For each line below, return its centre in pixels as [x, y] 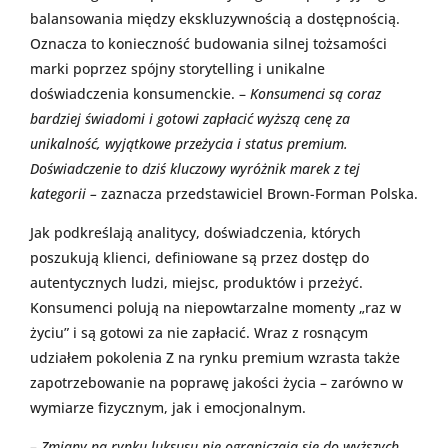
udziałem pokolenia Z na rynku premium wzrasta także [215, 358]
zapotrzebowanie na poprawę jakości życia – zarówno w [216, 383]
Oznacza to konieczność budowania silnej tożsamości [208, 44]
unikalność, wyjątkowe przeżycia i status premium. [189, 144]
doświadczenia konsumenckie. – [138, 94]
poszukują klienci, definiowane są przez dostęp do [199, 258]
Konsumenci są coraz [313, 94]
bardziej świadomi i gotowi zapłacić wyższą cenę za [190, 119]
